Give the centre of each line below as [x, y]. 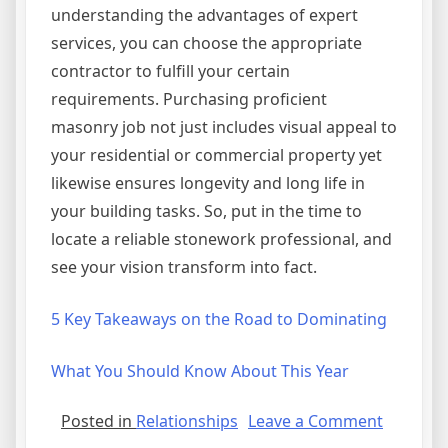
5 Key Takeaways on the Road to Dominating [219, 319]
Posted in [98, 421]
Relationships [187, 421]
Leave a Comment [315, 421]
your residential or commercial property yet [216, 155]
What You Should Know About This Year [200, 371]
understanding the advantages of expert [204, 15]
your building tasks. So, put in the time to [206, 211]
